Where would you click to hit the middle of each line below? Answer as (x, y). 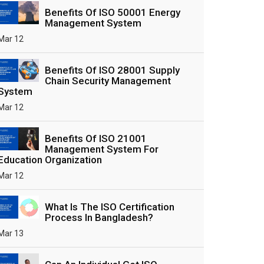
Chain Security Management (108, 81)
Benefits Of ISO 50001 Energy (113, 12)
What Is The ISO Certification (110, 207)
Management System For (102, 149)
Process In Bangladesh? (99, 217)
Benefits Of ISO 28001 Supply (112, 70)
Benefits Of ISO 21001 (96, 138)
